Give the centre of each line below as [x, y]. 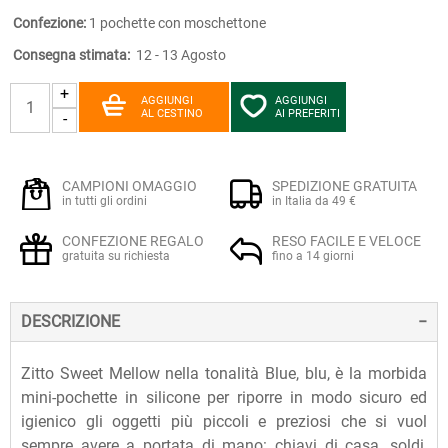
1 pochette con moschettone [177, 22]
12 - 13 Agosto [179, 54]
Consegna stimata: [71, 54]
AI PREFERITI [307, 113]
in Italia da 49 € [313, 200]
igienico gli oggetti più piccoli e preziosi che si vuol [224, 421]
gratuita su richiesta [116, 255]
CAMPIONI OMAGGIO [129, 185]
